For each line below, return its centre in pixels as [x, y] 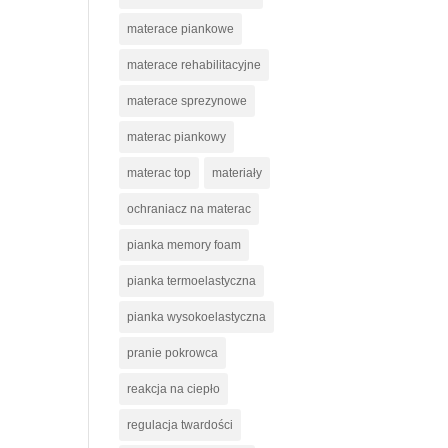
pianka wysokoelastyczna [197, 317]
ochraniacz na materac [189, 209]
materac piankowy [177, 137]
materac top [159, 173]
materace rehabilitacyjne [194, 65]
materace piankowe [181, 29]
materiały [237, 173]
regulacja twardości [180, 425]
